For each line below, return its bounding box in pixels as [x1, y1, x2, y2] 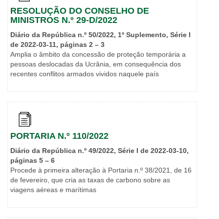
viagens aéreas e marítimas [10, 186, 96, 194]
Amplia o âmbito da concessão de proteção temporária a [10, 50, 186, 59]
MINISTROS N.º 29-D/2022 [10, 15, 117, 25]
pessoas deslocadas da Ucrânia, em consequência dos [10, 60, 181, 68]
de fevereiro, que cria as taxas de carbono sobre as [10, 176, 170, 184]
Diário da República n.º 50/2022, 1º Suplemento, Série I [10, 31, 191, 39]
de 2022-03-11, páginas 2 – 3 [10, 41, 105, 49]
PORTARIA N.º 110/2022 [10, 131, 109, 141]
